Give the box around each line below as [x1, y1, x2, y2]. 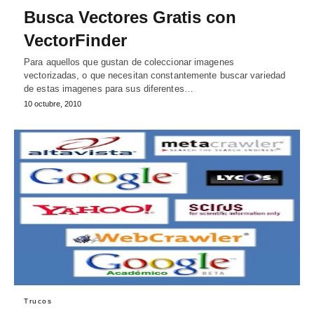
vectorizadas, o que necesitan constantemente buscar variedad [24, 70, 286, 81]
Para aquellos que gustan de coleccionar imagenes [24, 57, 234, 68]
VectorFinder [24, 31, 127, 50]
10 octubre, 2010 [24, 100, 81, 109]
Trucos [24, 296, 52, 305]
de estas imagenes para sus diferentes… [24, 83, 193, 95]
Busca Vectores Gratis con [24, 8, 236, 27]
